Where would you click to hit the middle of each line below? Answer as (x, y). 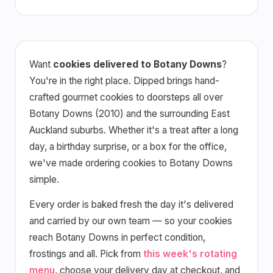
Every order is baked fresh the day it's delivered (131, 204)
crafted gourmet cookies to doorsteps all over (126, 97)
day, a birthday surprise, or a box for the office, (128, 146)
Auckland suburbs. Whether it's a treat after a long (133, 130)
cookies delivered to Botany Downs (137, 64)
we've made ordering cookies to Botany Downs (131, 163)
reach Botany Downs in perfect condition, (117, 237)
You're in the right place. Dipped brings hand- (124, 80)
